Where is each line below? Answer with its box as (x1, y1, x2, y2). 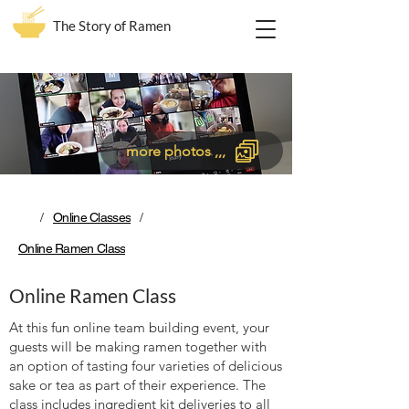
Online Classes (53, 210, 131, 225)
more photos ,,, (125, 142, 225, 160)
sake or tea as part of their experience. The (9, 376, 266, 393)
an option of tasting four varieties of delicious (9, 357, 282, 374)
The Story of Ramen (53, 17, 171, 34)
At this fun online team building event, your (9, 319, 269, 336)
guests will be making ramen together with (9, 338, 267, 355)
